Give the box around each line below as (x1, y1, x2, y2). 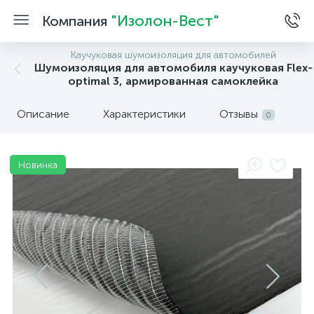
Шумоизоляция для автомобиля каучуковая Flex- (34, 61, 313, 74)
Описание (17, 107, 69, 121)
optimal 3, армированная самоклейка (68, 74, 278, 88)
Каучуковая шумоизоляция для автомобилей (70, 49, 276, 61)
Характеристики (103, 107, 186, 121)
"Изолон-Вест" (111, 12, 219, 30)
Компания (42, 13, 111, 29)
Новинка (18, 159, 57, 171)
